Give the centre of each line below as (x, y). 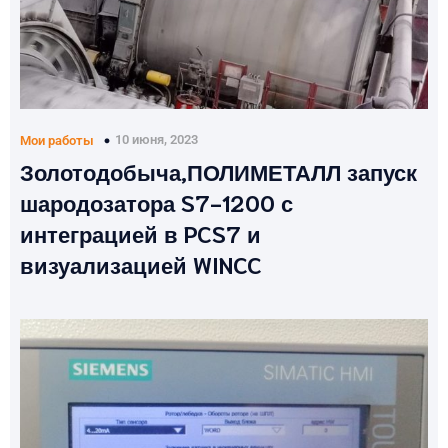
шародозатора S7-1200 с (156, 201)
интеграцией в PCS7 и (140, 232)
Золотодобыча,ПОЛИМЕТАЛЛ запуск (218, 170)
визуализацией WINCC (141, 263)
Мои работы (57, 140)
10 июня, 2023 (156, 140)
